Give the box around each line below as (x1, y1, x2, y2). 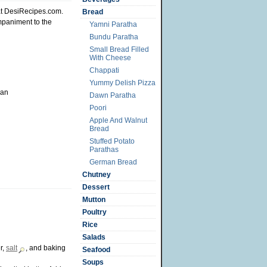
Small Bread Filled (89, 45, 149, 54)
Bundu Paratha (89, 33, 138, 41)
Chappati (89, 66, 119, 74)
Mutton (82, 195, 105, 204)
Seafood (82, 246, 110, 254)
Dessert (82, 183, 110, 191)
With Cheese (89, 54, 131, 62)
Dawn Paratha (89, 91, 136, 100)
